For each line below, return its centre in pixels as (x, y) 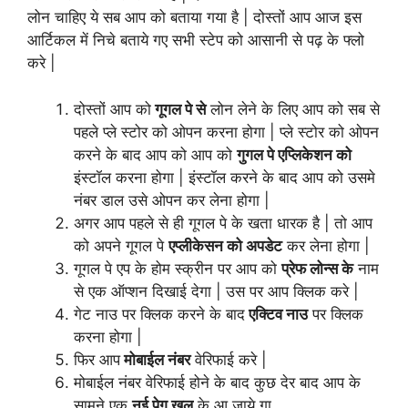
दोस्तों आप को (112, 109)
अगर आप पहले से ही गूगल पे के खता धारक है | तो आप (223, 223)
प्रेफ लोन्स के (317, 268)
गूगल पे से (178, 109)
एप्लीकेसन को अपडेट (225, 245)
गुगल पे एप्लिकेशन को (294, 154)
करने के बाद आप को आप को (155, 154)
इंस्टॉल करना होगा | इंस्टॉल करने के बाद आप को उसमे (224, 177)
